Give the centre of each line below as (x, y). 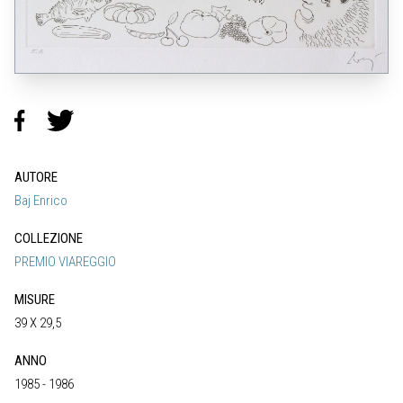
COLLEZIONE (49, 238)
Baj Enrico (41, 200)
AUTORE (36, 177)
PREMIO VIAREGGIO (65, 261)
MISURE (35, 299)
